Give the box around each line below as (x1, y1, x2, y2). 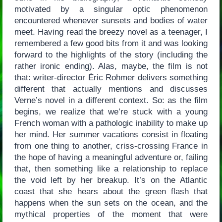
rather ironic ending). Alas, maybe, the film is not (14, 61, 208, 71)
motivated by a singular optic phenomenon (14, 4, 208, 14)
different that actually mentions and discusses (14, 84, 208, 94)
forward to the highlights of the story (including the (14, 50, 208, 59)
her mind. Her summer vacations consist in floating (14, 129, 208, 139)
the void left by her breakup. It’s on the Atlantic (14, 175, 208, 185)
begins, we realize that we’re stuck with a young (14, 107, 208, 116)
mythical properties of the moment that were (14, 209, 208, 219)
